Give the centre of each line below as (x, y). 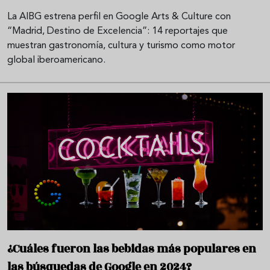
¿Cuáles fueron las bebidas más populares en (132, 249)
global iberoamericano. (56, 61)
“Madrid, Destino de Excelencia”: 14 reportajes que (118, 32)
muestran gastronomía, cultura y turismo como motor (121, 46)
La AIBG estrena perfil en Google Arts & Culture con (119, 17)
